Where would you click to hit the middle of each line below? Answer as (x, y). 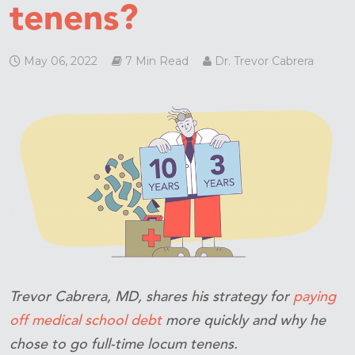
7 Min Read (155, 61)
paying (315, 297)
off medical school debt (86, 321)
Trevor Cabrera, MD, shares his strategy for (151, 297)
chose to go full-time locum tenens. (124, 344)
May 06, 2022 (59, 61)
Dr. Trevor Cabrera (263, 61)
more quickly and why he (244, 321)
